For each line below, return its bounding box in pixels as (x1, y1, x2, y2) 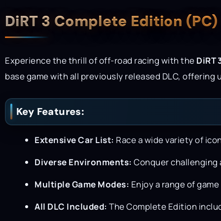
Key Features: (16, 105, 84, 118)
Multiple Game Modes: (35, 178, 129, 190)
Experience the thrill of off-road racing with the (5, 54, 196, 66)
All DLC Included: (35, 200, 108, 212)
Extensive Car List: (35, 134, 114, 146)
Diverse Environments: (35, 156, 132, 168)
